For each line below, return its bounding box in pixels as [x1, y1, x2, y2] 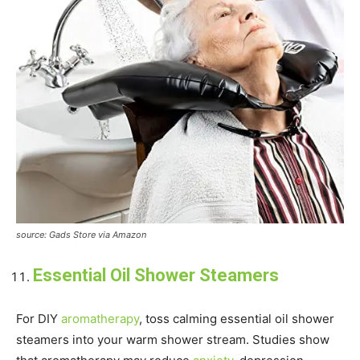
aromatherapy [61, 310, 139, 326]
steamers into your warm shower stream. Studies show [16, 331, 329, 347]
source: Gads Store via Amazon [16, 228, 146, 240]
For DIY [16, 310, 61, 326]
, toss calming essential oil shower [139, 310, 334, 326]
